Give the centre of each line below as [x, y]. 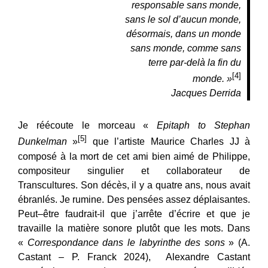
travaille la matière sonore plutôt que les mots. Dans [134, 228]
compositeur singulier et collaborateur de [134, 170]
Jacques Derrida [206, 93]
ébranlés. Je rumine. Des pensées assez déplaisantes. [134, 199]
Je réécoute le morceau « [88, 126]
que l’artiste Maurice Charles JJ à [169, 142]
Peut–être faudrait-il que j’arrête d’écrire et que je [134, 214]
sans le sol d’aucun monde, [183, 19]
